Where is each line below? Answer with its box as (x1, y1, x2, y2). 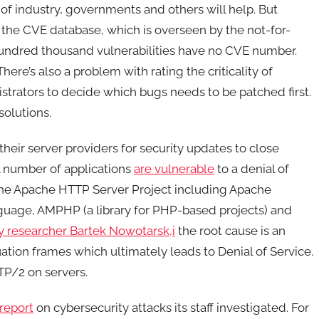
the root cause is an (175, 223, 286, 238)
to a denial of (214, 161, 289, 176)
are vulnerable (134, 161, 214, 176)
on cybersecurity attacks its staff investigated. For (33, 300, 309, 315)
